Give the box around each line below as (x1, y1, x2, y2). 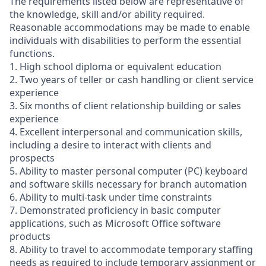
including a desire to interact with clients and (9, 138, 211, 151)
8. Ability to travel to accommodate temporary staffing (9, 243, 253, 256)
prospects (9, 151, 55, 164)
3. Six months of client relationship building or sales (9, 99, 241, 112)
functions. (9, 47, 55, 60)
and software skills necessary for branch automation (9, 178, 247, 191)
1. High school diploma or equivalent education (9, 60, 221, 73)
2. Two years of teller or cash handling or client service (9, 73, 254, 86)
